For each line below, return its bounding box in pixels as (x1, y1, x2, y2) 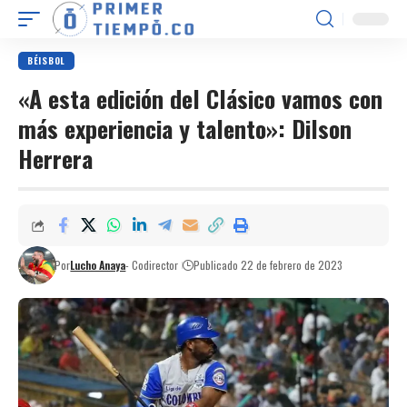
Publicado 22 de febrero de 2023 (194, 257, 343, 273)
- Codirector (125, 257, 179, 273)
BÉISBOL (27, 54, 65, 67)
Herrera (18, 141, 93, 176)
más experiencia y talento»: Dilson (18, 111, 352, 146)
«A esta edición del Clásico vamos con (18, 81, 382, 116)
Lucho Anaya (70, 257, 126, 273)
